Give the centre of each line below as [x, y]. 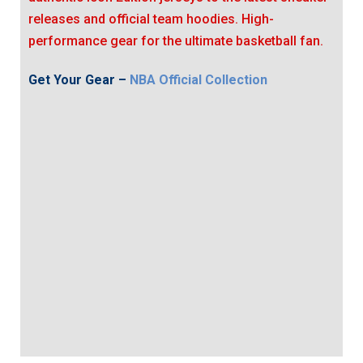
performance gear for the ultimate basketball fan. [176, 41]
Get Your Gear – [79, 79]
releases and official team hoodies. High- [151, 19]
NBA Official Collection [199, 79]
